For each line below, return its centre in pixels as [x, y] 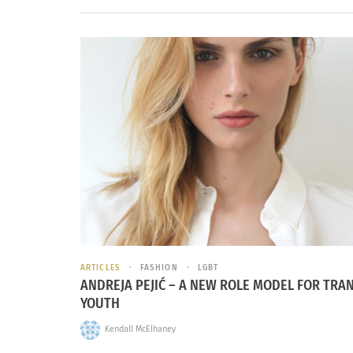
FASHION [159, 268]
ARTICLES [100, 268]
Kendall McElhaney [140, 329]
